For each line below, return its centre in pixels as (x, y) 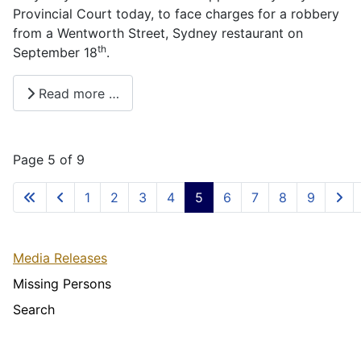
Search (34, 310)
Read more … (77, 93)
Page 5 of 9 (49, 160)
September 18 (55, 53)
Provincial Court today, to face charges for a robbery (176, 14)
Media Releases (60, 258)
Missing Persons (62, 284)
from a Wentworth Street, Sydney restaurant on (158, 33)
